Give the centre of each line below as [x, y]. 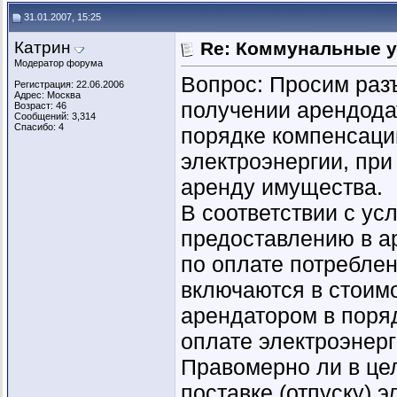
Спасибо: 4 [39, 127]
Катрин [43, 47]
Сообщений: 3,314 [55, 116]
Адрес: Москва [47, 95]
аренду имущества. [282, 187]
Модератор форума [58, 63]
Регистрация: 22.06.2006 [69, 84]
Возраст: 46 [40, 105]
